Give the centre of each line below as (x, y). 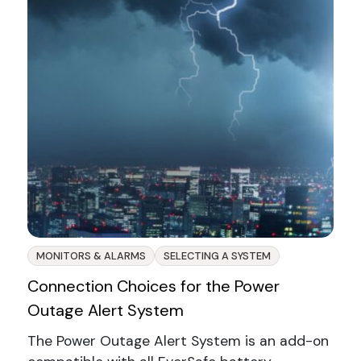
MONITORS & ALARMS (91, 255)
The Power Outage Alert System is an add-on (178, 340)
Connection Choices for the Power (153, 286)
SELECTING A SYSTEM (217, 255)
